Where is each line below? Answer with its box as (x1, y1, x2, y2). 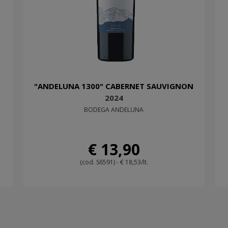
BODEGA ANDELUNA (84, 105, 144, 115)
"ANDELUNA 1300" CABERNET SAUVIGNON (34, 81, 194, 92)
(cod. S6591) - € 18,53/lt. (79, 158, 148, 167)
